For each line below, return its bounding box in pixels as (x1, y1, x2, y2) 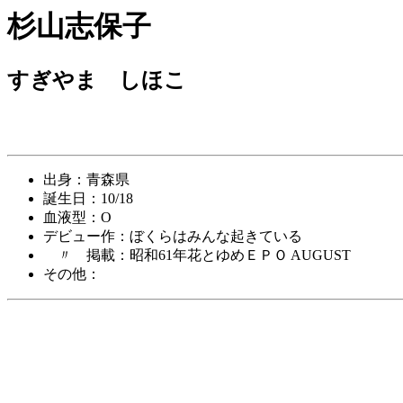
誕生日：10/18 (43, 191, 133, 207)
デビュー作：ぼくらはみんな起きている (43, 228, 302, 245)
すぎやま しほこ (7, 68, 186, 93)
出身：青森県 (43, 172, 130, 188)
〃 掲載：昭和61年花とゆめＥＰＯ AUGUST (43, 247, 351, 264)
